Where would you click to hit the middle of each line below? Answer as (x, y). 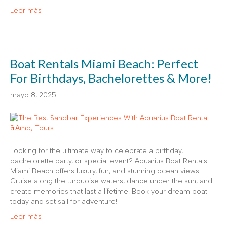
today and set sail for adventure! (64, 201)
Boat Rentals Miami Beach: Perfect (104, 63)
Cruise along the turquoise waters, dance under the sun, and (111, 181)
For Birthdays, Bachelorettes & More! (111, 78)
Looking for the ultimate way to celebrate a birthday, (97, 150)
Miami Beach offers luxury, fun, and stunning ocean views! (105, 171)
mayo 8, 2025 (33, 95)
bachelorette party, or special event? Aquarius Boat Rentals (109, 161)
